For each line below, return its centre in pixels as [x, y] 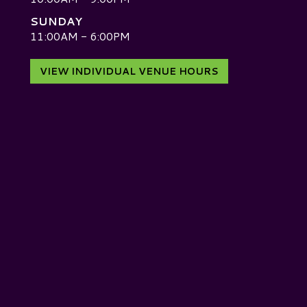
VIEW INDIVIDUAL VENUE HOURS [129, 71]
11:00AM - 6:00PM [80, 36]
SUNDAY [56, 21]
